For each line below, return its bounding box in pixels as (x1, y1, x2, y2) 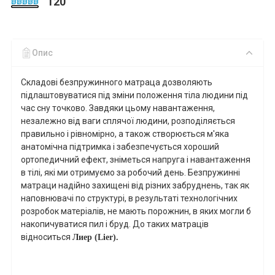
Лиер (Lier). (72, 232, 118, 242)
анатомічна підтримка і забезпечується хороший (21, 141, 219, 152)
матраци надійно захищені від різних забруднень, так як (21, 180, 249, 190)
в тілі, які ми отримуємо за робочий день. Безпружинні (21, 167, 240, 177)
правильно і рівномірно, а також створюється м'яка (21, 128, 229, 139)
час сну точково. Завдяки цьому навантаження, (21, 103, 215, 113)
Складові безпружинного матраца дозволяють (21, 77, 212, 87)
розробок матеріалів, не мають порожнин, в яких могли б (21, 206, 251, 216)
